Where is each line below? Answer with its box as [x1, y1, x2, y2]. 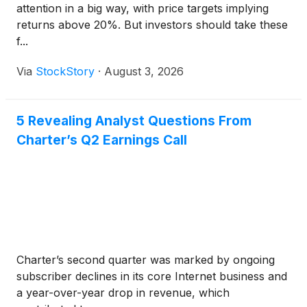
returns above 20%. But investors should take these [16, 18, 288, 32]
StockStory [36, 64, 95, 79]
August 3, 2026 [104, 64, 184, 79]
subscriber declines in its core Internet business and [16, 269, 287, 284]
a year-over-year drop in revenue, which [16, 286, 230, 300]
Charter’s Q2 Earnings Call [16, 132, 187, 149]
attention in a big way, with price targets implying [16, 1, 269, 16]
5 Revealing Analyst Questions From [16, 112, 251, 130]
